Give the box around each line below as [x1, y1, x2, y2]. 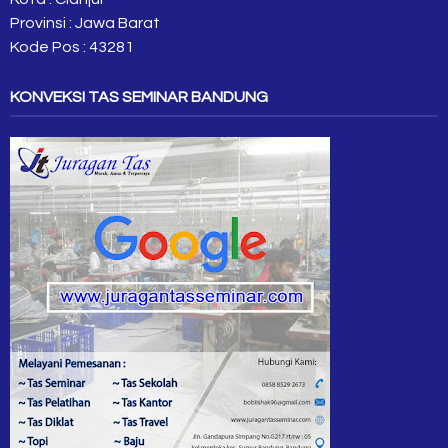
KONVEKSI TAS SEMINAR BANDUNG [10, 89, 268, 105]
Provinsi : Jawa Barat [10, 15, 160, 31]
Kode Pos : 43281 [10, 39, 134, 55]
